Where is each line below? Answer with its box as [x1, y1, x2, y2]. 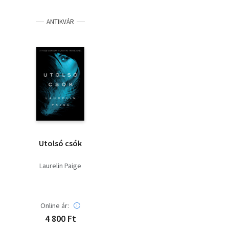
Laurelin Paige [39, 161, 81, 170]
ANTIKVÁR [47, 17, 74, 26]
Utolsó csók [39, 138, 82, 148]
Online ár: [40, 200, 69, 210]
